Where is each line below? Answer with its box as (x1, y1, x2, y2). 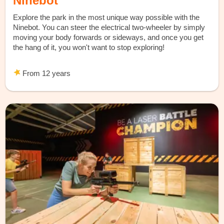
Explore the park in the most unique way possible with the (13, 13, 200, 22)
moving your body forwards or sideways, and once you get (13, 33, 204, 42)
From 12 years (20, 69, 71, 78)
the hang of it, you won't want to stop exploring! (13, 43, 165, 52)
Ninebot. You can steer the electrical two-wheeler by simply (13, 23, 205, 32)
